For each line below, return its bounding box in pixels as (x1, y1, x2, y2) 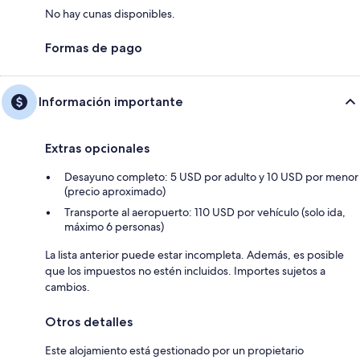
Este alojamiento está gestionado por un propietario (45, 342, 304, 358)
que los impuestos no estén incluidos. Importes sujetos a (45, 263, 325, 278)
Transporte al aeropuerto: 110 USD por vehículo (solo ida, (64, 204, 346, 219)
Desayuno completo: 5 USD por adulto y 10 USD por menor (64, 169, 358, 184)
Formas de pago (45, 39, 142, 55)
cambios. (45, 279, 90, 294)
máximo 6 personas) (64, 219, 164, 234)
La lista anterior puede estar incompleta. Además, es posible (45, 247, 344, 262)
